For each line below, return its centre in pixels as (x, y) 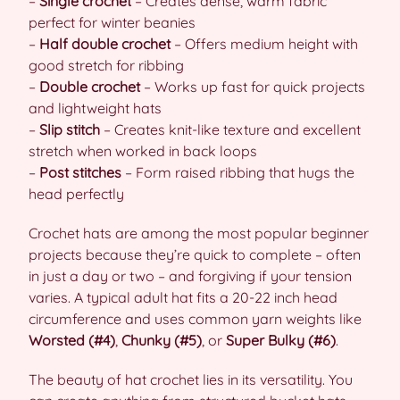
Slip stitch (70, 129)
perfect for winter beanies (112, 22)
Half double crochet (105, 44)
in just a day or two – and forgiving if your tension (190, 276)
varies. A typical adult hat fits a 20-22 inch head (183, 297)
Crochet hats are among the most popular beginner (199, 233)
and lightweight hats (95, 108)
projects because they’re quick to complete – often (195, 254)
